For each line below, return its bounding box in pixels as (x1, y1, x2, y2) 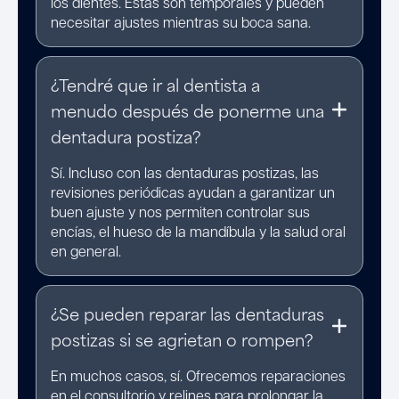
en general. (51, 240, 121, 260)
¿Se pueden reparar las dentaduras (51, 299, 324, 326)
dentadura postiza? (51, 122, 201, 149)
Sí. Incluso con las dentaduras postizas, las (51, 162, 319, 182)
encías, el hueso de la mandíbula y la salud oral (51, 221, 346, 240)
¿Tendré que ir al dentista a (51, 70, 260, 97)
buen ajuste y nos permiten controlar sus (51, 201, 310, 221)
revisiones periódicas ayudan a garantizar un (51, 182, 335, 201)
